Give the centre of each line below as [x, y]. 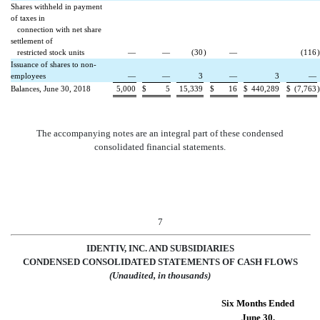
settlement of [32, 41]
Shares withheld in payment [56, 7]
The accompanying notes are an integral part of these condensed [160, 133]
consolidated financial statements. [160, 146]
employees [28, 76]
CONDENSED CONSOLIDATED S [92, 261]
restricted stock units [47, 53]
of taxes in [28, 19]
